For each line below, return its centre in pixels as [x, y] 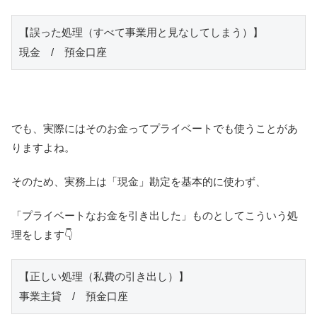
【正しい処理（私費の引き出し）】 [104, 276]
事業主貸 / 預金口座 [74, 296]
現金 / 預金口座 [63, 52]
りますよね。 [43, 147]
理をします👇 [42, 234]
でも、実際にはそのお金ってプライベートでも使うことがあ [155, 128]
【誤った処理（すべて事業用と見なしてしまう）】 [141, 32]
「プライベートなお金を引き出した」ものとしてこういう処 [155, 215]
